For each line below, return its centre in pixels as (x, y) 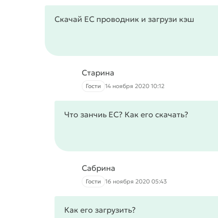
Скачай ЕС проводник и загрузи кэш (124, 19)
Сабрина (99, 168)
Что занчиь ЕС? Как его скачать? (126, 114)
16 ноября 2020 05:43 (136, 181)
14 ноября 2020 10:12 (135, 86)
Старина (98, 73)
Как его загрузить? (100, 210)
